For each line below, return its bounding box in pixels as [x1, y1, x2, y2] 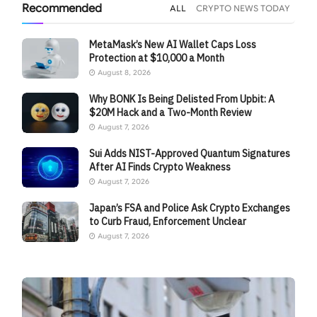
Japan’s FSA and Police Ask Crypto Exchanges [89, 202, 291, 215]
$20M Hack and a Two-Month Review [89, 105, 253, 119]
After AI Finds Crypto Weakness [89, 161, 231, 174]
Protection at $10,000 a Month [89, 51, 225, 64]
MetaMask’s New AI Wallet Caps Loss [89, 38, 257, 51]
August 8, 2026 [96, 67, 151, 77]
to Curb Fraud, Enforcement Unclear [89, 215, 247, 229]
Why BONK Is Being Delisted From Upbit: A [89, 92, 275, 105]
